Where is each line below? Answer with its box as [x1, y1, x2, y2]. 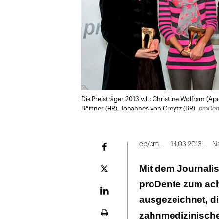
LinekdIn [93, 194, 123, 202]
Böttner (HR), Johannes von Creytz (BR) [81, 106, 197, 112]
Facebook [93, 150, 127, 158]
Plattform [103, 168, 135, 176]
